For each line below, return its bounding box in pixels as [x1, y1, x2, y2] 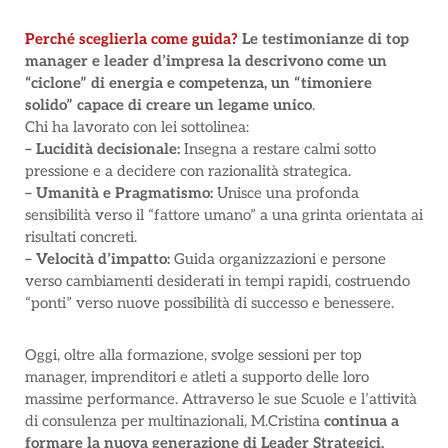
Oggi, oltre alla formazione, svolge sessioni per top [25, 345, 362, 364]
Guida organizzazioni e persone [170, 249, 386, 268]
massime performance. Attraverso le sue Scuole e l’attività [25, 389, 417, 408]
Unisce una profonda [213, 183, 359, 202]
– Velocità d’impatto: [25, 249, 170, 268]
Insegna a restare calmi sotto [180, 139, 376, 158]
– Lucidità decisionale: [25, 139, 180, 158]
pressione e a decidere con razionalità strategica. [25, 161, 351, 180]
